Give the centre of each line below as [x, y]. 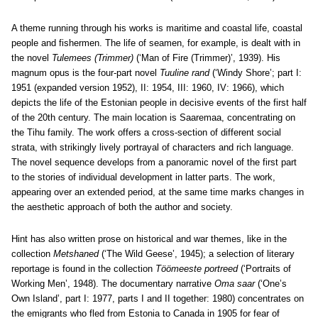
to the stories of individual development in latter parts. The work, [143, 177]
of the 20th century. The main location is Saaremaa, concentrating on [153, 117]
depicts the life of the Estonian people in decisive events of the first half [159, 103]
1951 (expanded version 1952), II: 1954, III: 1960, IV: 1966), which [148, 88]
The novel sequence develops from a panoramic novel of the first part [154, 162]
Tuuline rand [185, 73]
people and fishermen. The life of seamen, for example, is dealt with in [156, 43]
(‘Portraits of [264, 269]
